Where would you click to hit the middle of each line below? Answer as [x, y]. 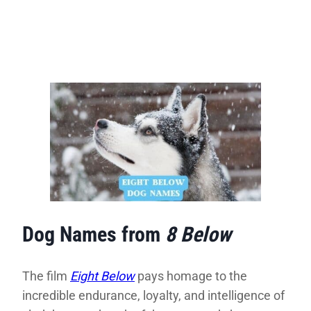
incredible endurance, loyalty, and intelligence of [153, 296]
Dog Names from [94, 234]
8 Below [198, 234]
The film [46, 276]
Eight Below [102, 276]
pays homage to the [191, 276]
